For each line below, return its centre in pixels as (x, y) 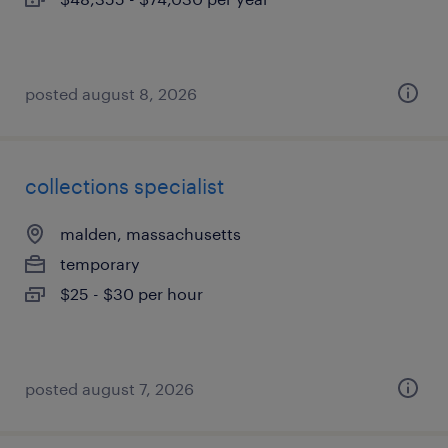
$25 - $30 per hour (131, 293)
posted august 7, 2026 (109, 388)
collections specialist (124, 186)
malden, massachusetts (150, 233)
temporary (100, 263)
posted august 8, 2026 (111, 93)
